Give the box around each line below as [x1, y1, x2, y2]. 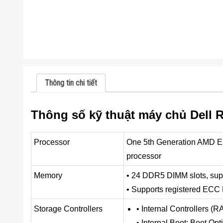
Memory [34, 171, 62, 180]
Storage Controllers [34, 205, 103, 214]
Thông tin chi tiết [45, 78, 97, 88]
